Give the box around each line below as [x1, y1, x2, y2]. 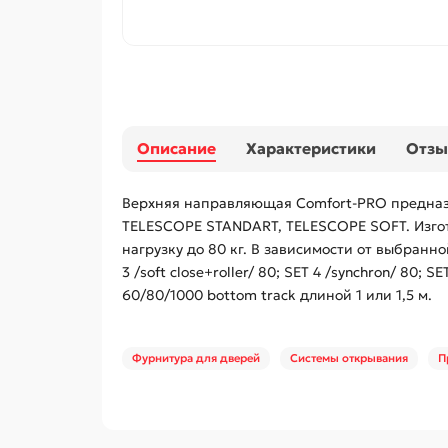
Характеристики [246, 139, 376, 159]
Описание [137, 139, 216, 159]
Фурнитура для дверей [132, 351, 260, 366]
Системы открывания [290, 351, 408, 366]
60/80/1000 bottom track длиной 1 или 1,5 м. [122, 286, 432, 305]
